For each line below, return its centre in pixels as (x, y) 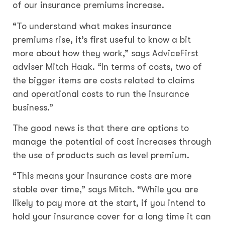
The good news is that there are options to (101, 128)
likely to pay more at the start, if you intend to (109, 203)
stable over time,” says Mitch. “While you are (105, 190)
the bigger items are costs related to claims (103, 80)
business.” (33, 107)
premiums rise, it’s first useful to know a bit (102, 39)
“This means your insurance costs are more (102, 176)
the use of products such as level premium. (101, 155)
